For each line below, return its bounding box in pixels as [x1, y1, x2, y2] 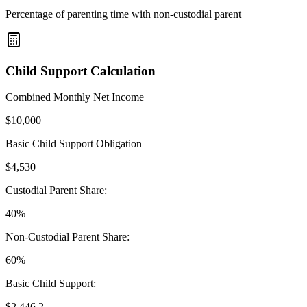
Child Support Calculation [5, 63, 156, 78]
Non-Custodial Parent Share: [5, 231, 130, 243]
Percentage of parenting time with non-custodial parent [5, 8, 241, 20]
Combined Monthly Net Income [5, 91, 144, 103]
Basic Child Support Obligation [5, 138, 142, 150]
